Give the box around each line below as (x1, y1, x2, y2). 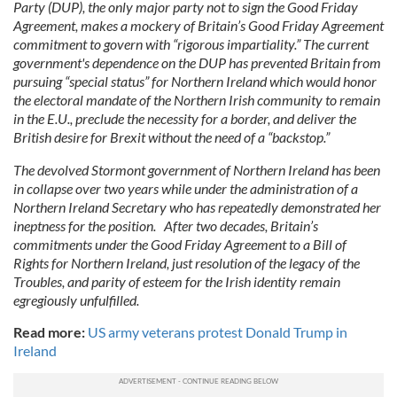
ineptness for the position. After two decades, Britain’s (13, 217, 318, 234)
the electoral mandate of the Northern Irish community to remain (13, 91, 380, 108)
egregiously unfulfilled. (13, 292, 139, 308)
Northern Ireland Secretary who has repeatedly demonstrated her (13, 198, 381, 215)
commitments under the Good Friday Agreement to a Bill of (13, 236, 346, 253)
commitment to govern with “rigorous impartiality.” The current (13, 35, 369, 52)
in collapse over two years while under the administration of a (13, 180, 358, 197)
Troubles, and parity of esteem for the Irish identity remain (13, 273, 340, 290)
